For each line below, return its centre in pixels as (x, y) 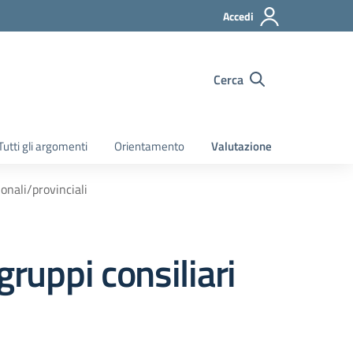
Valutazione (242, 146)
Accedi (238, 16)
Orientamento (149, 146)
